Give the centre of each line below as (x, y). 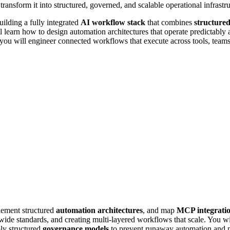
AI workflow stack (113, 22)
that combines (170, 22)
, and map (160, 210)
